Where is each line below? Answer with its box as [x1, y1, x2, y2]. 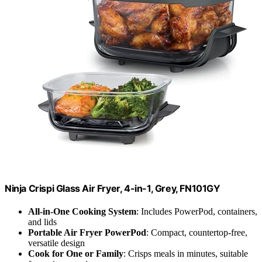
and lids [28, 217, 57, 227]
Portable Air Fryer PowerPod [28, 227, 146, 238]
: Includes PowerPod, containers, [136, 206, 257, 217]
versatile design [28, 238, 85, 249]
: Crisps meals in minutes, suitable [123, 249, 248, 259]
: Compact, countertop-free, [146, 227, 247, 238]
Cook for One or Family [28, 249, 123, 259]
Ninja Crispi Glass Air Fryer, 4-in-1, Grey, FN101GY [5, 182, 220, 194]
